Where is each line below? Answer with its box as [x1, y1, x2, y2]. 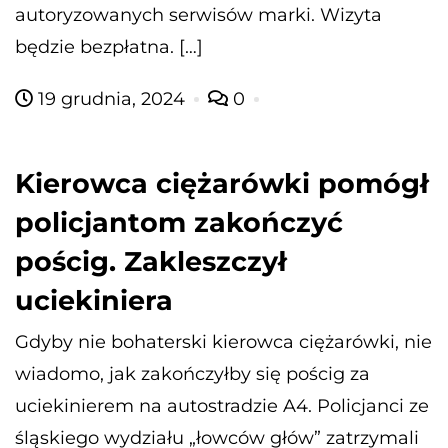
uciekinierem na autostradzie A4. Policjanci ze [15, 394, 429, 417]
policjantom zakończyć [15, 205, 343, 239]
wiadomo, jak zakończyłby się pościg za [15, 362, 370, 385]
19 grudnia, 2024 [33, 87, 190, 110]
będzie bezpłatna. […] [15, 35, 203, 58]
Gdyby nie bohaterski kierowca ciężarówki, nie [15, 330, 432, 353]
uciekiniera [15, 283, 173, 317]
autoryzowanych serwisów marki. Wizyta [15, 3, 382, 26]
